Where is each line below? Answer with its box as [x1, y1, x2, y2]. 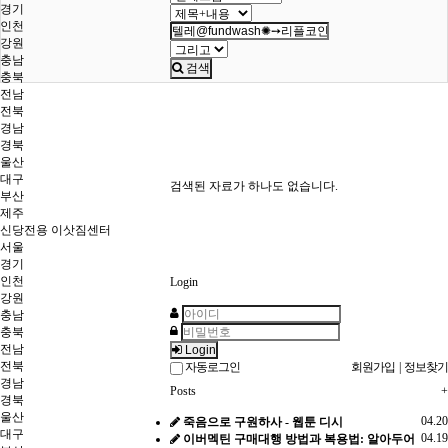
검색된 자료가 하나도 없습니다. [170, 179, 338, 193]
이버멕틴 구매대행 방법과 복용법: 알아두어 [183, 432, 415, 446]
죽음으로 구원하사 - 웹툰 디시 [183, 415, 343, 429]
